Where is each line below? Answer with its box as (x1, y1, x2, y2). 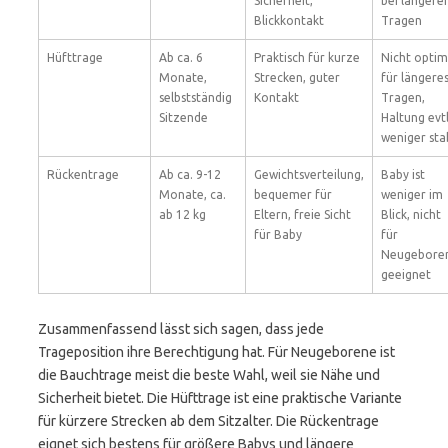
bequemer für (254, 188, 332, 201)
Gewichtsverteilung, (254, 168, 364, 181)
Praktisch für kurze (254, 51, 360, 64)
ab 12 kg (159, 208, 206, 221)
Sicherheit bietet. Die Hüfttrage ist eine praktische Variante (38, 390, 402, 406)
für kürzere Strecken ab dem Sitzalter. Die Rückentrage (38, 413, 379, 429)
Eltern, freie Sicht (254, 208, 351, 221)
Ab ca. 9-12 (159, 168, 221, 181)
